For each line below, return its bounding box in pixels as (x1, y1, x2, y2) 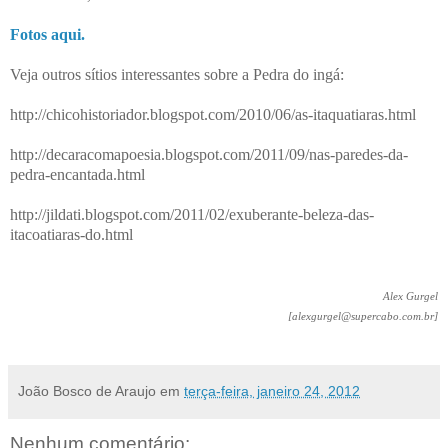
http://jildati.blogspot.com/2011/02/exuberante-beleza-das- (10, 205, 374, 223)
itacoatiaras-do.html (10, 225, 133, 243)
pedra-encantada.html (10, 165, 145, 183)
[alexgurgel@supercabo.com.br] (288, 310, 438, 322)
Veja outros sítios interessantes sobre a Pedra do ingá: (10, 65, 344, 83)
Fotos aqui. (10, 25, 85, 43)
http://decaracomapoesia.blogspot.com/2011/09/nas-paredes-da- (10, 145, 408, 163)
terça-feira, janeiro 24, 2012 (184, 382, 360, 399)
